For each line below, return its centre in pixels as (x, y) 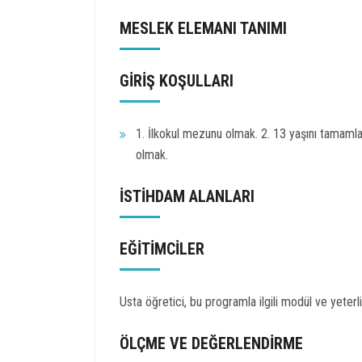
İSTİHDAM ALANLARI (187, 196)
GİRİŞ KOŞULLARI (177, 80)
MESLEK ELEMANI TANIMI (203, 28)
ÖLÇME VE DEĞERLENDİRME (211, 343)
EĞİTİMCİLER (162, 248)
